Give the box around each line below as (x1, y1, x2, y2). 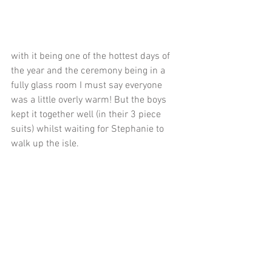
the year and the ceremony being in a (11, 64, 168, 77)
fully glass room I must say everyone (11, 79, 165, 92)
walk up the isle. (11, 137, 79, 150)
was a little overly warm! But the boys (11, 93, 169, 106)
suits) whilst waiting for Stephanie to (11, 123, 166, 135)
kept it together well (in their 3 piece (11, 108, 163, 121)
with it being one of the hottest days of (11, 50, 172, 63)
